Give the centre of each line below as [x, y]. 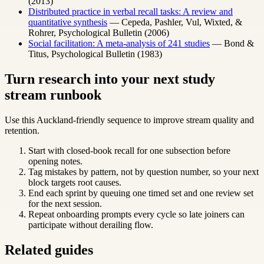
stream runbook [53, 95]
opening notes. [55, 161]
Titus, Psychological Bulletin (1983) [95, 54]
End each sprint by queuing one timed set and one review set [141, 193]
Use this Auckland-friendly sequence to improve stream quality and [129, 120]
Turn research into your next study [110, 79]
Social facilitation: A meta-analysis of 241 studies [119, 44]
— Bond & [232, 44]
